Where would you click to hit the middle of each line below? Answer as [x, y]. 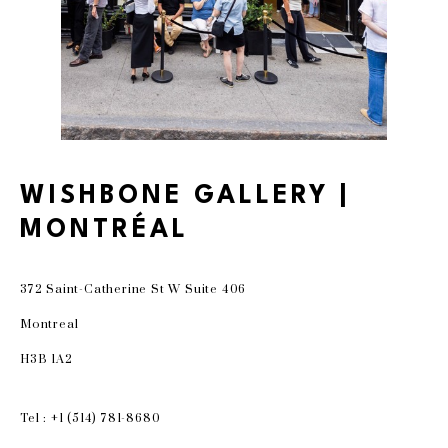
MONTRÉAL [104, 230]
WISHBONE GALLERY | [185, 196]
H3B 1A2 [46, 359]
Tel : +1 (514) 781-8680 [90, 418]
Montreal [49, 324]
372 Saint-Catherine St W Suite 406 [133, 289]
